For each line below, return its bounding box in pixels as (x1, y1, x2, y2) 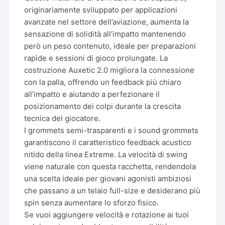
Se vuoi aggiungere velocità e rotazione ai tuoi (24, 209, 189, 219)
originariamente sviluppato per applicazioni (24, 5, 178, 15)
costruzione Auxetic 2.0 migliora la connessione (24, 65, 195, 75)
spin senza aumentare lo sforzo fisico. (24, 197, 159, 207)
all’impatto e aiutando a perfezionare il (24, 89, 160, 99)
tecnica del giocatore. (24, 113, 101, 123)
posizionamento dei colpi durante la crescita (24, 101, 181, 111)
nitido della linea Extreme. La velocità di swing (24, 149, 188, 159)
